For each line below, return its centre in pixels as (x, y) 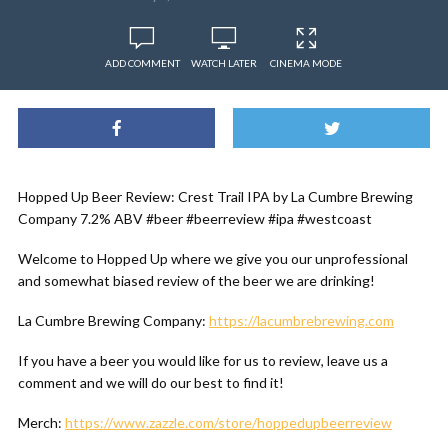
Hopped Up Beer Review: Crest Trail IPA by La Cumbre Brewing (215, 196)
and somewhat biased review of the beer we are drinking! (196, 280)
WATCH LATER (224, 63)
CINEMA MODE (306, 63)
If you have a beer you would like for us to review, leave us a (203, 360)
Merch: (41, 422)
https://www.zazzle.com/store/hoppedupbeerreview (228, 422)
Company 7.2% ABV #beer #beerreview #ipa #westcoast (195, 218)
